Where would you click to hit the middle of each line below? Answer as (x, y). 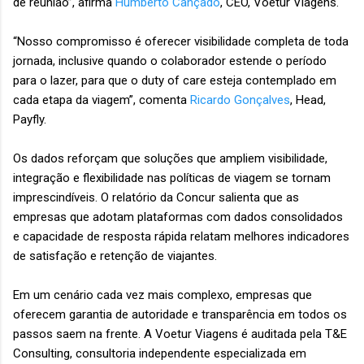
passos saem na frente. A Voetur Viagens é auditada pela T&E (180, 334)
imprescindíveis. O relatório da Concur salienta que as (156, 198)
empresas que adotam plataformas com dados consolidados (178, 217)
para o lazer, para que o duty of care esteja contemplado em (175, 81)
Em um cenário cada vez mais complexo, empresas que (162, 295)
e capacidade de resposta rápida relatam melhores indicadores (181, 237)
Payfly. (31, 120)
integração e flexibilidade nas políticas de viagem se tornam (172, 178)
